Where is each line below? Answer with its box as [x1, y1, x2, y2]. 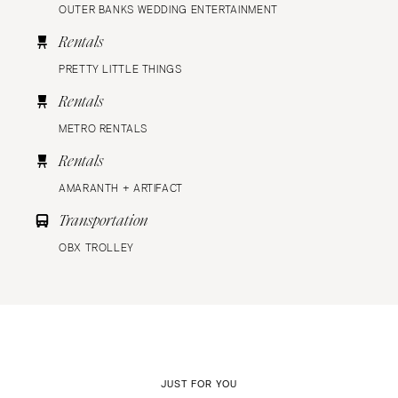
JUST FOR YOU [160, 378, 238, 389]
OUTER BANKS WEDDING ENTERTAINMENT [59, 3, 278, 16]
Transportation [59, 210, 147, 231]
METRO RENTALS [59, 122, 147, 135]
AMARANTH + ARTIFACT [59, 181, 183, 195]
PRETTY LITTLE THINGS [59, 62, 182, 76]
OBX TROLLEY [59, 241, 134, 254]
